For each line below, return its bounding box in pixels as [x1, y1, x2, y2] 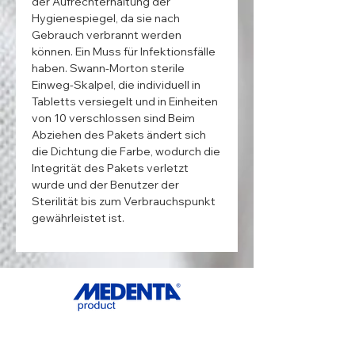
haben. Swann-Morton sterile [32, 60, 185, 75]
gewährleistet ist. [32, 210, 124, 225]
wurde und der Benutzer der [32, 177, 179, 192]
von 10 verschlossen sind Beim [32, 110, 195, 125]
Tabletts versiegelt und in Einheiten [32, 94, 218, 109]
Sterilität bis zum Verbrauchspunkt [32, 193, 216, 208]
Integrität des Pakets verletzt [32, 160, 189, 175]
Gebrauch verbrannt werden [32, 27, 181, 42]
